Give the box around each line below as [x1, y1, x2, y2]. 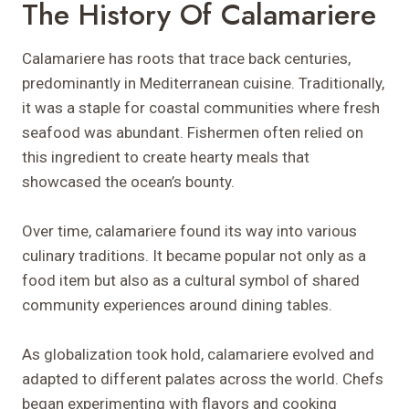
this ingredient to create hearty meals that [22, 147, 309, 166]
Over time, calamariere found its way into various [22, 221, 357, 240]
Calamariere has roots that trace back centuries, [22, 48, 351, 68]
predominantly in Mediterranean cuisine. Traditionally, [22, 73, 384, 92]
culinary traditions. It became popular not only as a [22, 246, 366, 265]
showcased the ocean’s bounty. [22, 172, 235, 191]
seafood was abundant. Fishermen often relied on [22, 122, 363, 142]
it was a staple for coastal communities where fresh [22, 98, 380, 117]
